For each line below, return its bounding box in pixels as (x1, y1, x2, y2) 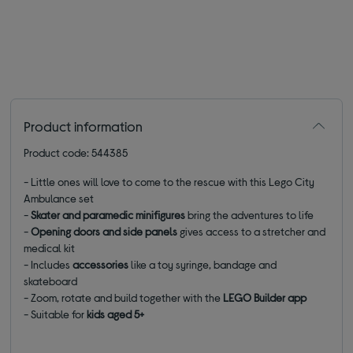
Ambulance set (24, 191, 95, 205)
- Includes (24, 257, 73, 271)
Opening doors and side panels (31, 224, 178, 238)
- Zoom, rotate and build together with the (24, 290, 224, 304)
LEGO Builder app (223, 290, 307, 304)
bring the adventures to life (185, 207, 314, 221)
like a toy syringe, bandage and (128, 257, 277, 271)
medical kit (24, 240, 76, 255)
